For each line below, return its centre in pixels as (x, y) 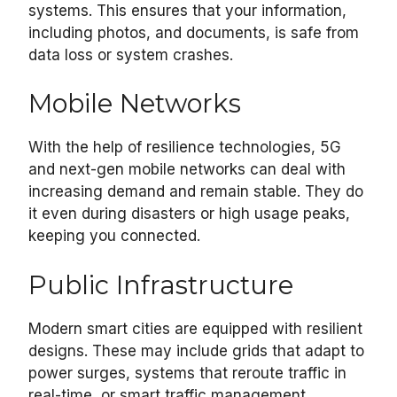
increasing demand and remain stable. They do (196, 192)
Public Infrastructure (161, 284)
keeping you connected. (114, 236)
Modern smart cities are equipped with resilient (195, 328)
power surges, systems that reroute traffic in (187, 373)
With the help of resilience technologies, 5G (185, 148)
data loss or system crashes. (131, 54)
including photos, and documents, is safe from (194, 32)
